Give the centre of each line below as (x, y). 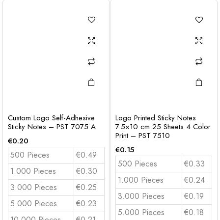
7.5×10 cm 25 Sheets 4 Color (163, 127)
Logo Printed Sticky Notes (156, 118)
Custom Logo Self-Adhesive (51, 118)
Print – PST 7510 (143, 136)
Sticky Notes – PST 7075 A (52, 127)
